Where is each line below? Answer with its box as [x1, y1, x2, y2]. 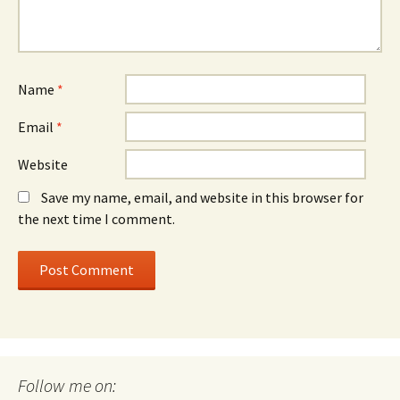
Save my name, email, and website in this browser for [41, 188, 363, 206]
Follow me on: [18, 374, 116, 396]
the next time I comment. [18, 210, 175, 228]
